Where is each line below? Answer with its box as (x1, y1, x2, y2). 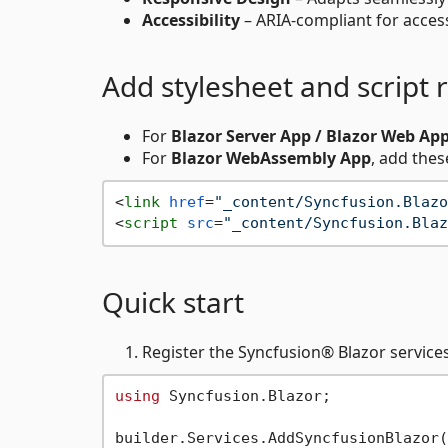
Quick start (102, 282, 244, 321)
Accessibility (142, 8, 240, 31)
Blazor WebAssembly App (171, 146, 371, 169)
